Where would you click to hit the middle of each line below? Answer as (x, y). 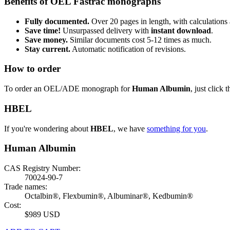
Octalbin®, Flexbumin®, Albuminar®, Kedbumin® (109, 196)
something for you (176, 128)
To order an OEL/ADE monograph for (68, 89)
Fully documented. (57, 21)
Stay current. (47, 49)
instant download (181, 30)
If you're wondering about (47, 128)
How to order (32, 69)
